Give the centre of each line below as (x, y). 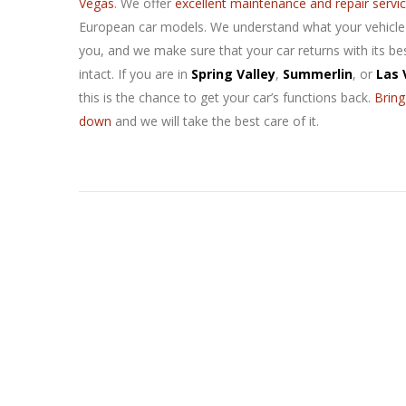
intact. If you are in (135, 74)
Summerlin (318, 74)
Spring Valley (233, 74)
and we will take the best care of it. (215, 121)
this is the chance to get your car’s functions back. (227, 97)
